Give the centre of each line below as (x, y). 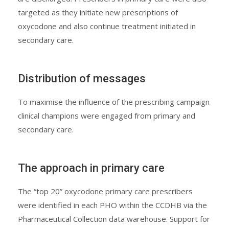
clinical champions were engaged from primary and (107, 116)
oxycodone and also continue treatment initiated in (107, 26)
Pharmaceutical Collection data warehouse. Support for (114, 219)
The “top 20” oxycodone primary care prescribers (105, 191)
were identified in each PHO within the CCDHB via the (112, 205)
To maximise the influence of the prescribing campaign (114, 102)
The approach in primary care (91, 168)
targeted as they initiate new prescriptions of (98, 13)
